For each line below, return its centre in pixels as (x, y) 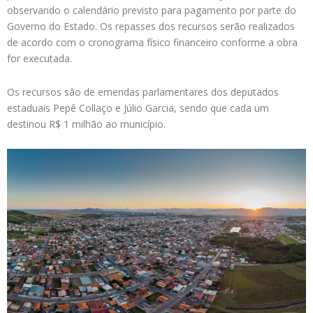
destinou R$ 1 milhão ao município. (86, 124)
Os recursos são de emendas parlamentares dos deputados (143, 92)
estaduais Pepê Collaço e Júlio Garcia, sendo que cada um (138, 108)
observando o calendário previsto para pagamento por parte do (152, 10)
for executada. (39, 59)
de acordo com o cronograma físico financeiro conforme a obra (152, 43)
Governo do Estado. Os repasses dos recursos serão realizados (151, 27)
